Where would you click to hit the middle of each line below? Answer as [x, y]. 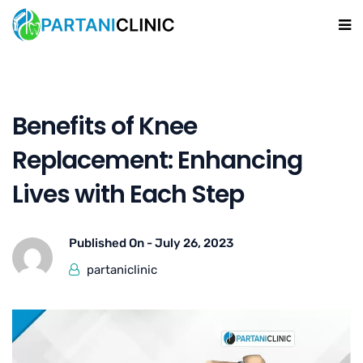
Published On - [112, 243]
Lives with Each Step [128, 195]
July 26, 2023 [194, 243]
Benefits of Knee [105, 127]
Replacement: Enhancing [157, 161]
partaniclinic [122, 270]
